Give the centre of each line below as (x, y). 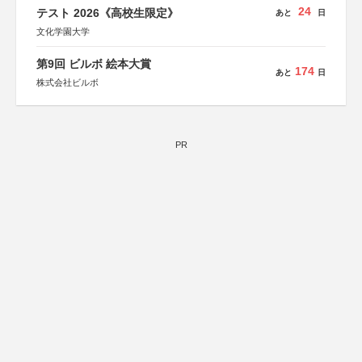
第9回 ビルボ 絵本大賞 (94, 64)
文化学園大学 (63, 32)
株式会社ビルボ (67, 82)
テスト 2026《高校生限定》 (107, 13)
